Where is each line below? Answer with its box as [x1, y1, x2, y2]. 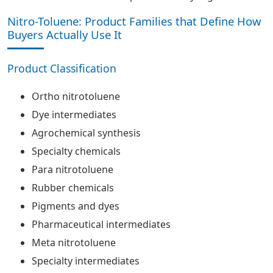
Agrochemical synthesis [32, 126, 141, 140]
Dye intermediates [32, 108, 116, 121]
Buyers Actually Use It [7, 27, 122, 42]
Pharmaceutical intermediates [32, 218, 171, 231]
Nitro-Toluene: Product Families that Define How [7, 13, 261, 29]
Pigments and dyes [32, 199, 119, 213]
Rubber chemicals [32, 181, 114, 194]
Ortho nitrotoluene [32, 90, 120, 103]
